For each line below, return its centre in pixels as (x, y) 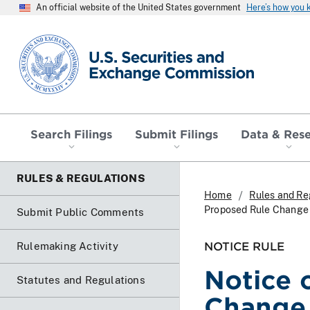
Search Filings (72, 133)
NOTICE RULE (244, 245)
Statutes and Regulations (81, 280)
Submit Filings (176, 133)
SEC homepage (58, 40)
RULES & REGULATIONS (81, 178)
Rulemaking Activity (67, 246)
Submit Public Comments (81, 212)
